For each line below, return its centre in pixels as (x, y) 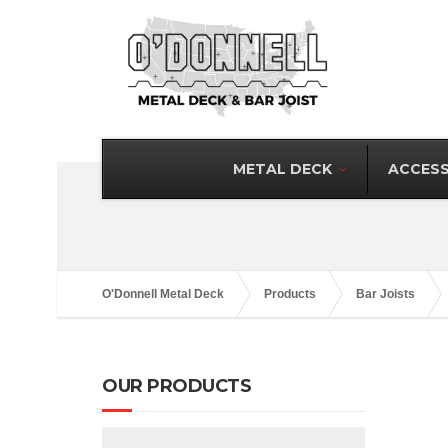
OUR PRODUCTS (176, 386)
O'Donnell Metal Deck (163, 294)
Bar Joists (385, 294)
